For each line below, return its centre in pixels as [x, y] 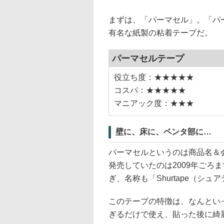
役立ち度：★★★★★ [154, 77]
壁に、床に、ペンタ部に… [163, 132]
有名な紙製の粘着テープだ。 [160, 33]
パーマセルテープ [148, 58]
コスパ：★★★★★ [150, 90]
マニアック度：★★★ [154, 103]
